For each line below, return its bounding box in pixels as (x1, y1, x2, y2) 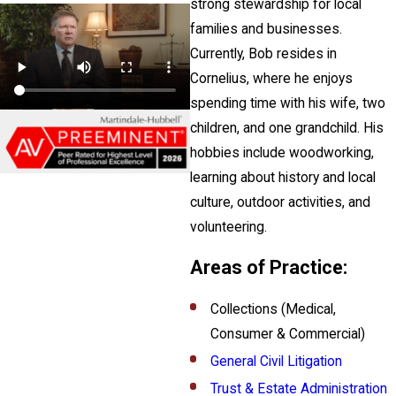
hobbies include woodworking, (189, 145, 374, 161)
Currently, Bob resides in (189, 46, 337, 62)
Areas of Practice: (189, 255, 347, 278)
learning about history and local (189, 170, 376, 186)
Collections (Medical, (209, 301, 336, 317)
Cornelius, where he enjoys (189, 71, 353, 87)
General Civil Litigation (209, 353, 342, 369)
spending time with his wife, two (189, 95, 385, 111)
